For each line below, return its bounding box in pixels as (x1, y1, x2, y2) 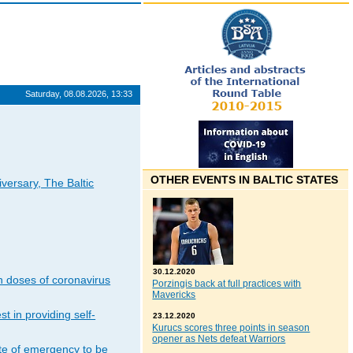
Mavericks (152, 289, 196, 301)
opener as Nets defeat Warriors (152, 333, 286, 345)
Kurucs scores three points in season (152, 322, 310, 334)
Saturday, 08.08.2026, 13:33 (25, 89, 133, 98)
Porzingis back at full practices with (152, 278, 302, 290)
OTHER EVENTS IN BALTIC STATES (150, 173, 339, 187)
